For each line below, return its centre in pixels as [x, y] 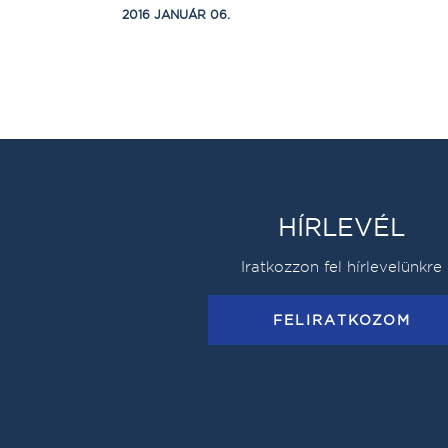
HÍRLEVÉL [342, 226]
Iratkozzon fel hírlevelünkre [342, 266]
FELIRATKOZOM [341, 319]
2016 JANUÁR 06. [176, 14]
